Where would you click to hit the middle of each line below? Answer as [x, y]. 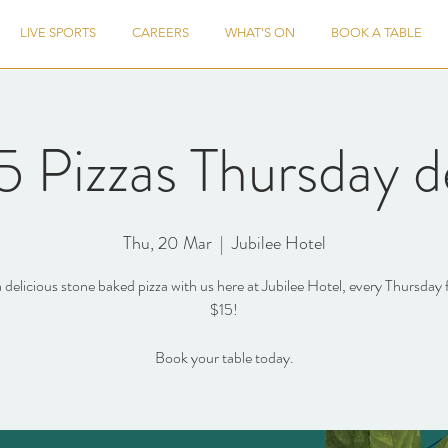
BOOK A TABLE [376, 32]
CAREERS [160, 32]
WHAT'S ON [260, 32]
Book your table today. [224, 357]
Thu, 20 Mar [167, 243]
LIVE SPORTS [58, 32]
